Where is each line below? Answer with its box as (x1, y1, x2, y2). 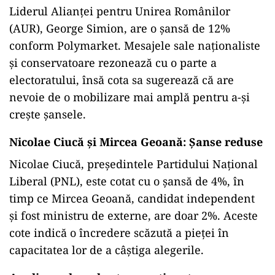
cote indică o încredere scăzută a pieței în (9, 225, 229, 240)
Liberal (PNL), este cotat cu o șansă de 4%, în (9, 174, 244, 188)
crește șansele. (9, 107, 86, 122)
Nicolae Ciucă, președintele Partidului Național (9, 157, 258, 171)
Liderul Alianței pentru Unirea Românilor (9, 4, 230, 18)
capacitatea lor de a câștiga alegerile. (9, 242, 204, 257)
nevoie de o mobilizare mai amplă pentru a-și (9, 90, 250, 104)
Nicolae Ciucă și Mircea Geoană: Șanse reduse (9, 134, 263, 149)
